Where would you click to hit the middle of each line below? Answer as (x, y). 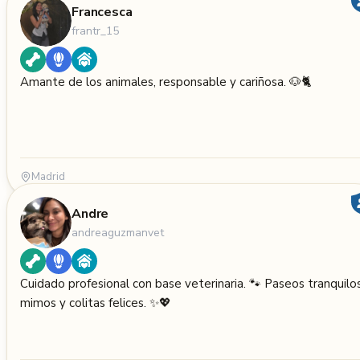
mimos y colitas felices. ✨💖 (96, 303)
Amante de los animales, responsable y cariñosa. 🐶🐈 (166, 82)
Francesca (102, 12)
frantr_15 (95, 31)
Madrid (48, 177)
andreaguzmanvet (118, 232)
